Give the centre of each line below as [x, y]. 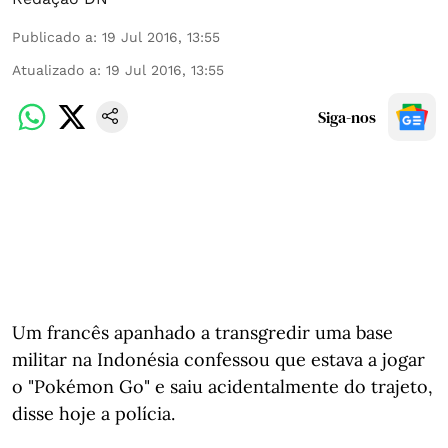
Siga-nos [347, 117]
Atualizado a [54, 70]
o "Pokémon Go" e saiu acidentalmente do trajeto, [222, 386]
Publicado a [52, 37]
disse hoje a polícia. [93, 413]
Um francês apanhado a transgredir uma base [202, 332]
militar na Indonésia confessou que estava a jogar [218, 359]
